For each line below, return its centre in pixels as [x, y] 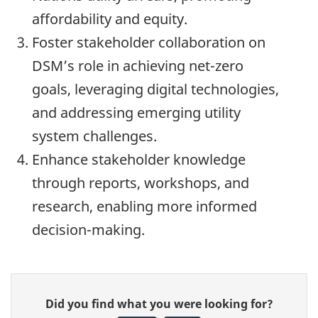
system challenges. [94, 136]
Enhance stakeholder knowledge [139, 160]
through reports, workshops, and [141, 183]
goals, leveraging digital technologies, [155, 89]
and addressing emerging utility [136, 113]
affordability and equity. [110, 19]
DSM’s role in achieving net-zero [138, 66]
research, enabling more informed [144, 207]
